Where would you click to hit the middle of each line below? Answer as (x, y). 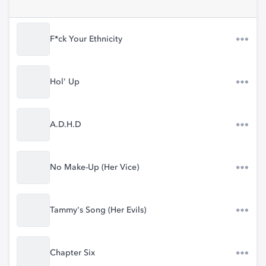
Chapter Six (72, 253)
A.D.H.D (66, 125)
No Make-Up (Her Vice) (94, 167)
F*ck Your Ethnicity (86, 39)
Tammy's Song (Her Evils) (98, 210)
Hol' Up (65, 82)
